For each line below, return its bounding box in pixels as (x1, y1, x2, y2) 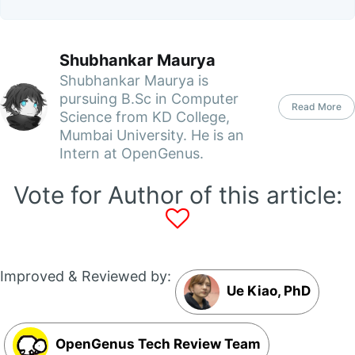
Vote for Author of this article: (13, 180, 342, 209)
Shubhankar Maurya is (59, 71, 208, 89)
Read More (292, 100, 342, 113)
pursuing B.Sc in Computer (59, 90, 239, 107)
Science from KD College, (59, 108, 230, 125)
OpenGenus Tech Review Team (52, 335, 261, 352)
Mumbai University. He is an (59, 126, 244, 143)
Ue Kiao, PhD (223, 282, 311, 299)
